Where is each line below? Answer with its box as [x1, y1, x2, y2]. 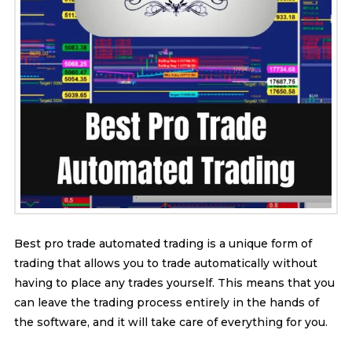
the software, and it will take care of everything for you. [13, 314, 328, 329]
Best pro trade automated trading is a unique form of [13, 236, 312, 251]
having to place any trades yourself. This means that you [13, 275, 335, 290]
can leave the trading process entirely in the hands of [13, 295, 319, 310]
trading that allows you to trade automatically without [13, 255, 317, 270]
